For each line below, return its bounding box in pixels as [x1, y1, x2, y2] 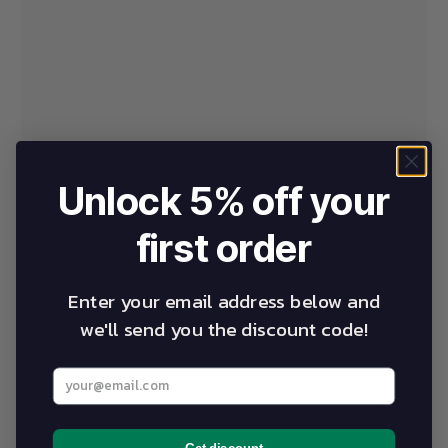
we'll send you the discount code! [80, 315, 368, 344]
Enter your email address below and [68, 287, 380, 316]
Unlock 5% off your [57, 177, 391, 225]
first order [136, 224, 312, 272]
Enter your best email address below [52, 366, 301, 388]
